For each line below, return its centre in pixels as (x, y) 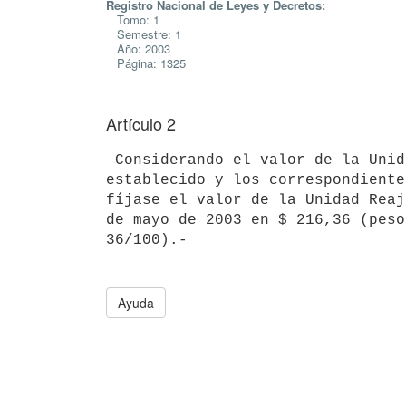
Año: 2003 (138, 48)
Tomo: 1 (133, 19)
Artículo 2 (141, 123)
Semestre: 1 (144, 34)
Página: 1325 (146, 63)
